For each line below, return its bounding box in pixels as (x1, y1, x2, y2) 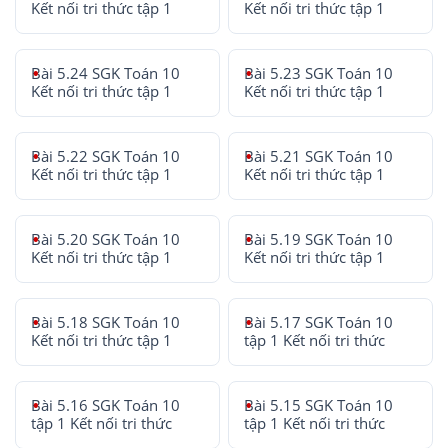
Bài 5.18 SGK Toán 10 (31, 312, 180, 332)
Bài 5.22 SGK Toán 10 (31, 146, 180, 166)
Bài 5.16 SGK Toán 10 (31, 395, 180, 415)
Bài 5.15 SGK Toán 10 (244, 395, 394, 415)
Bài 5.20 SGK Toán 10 (31, 229, 180, 249)
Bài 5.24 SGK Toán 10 (31, 63, 180, 83)
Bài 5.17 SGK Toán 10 (244, 312, 394, 332)
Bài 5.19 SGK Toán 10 (244, 229, 394, 249)
